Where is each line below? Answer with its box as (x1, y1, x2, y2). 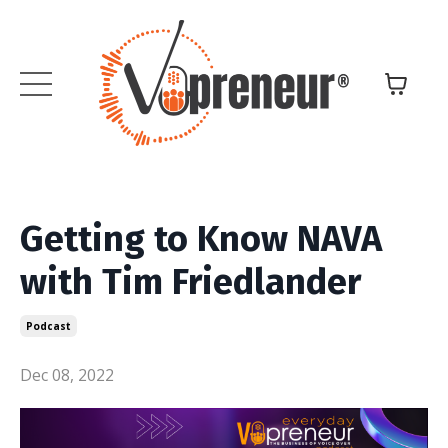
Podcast (26, 318, 71, 333)
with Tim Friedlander (20, 259, 361, 304)
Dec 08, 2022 (20, 363, 114, 386)
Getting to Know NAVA (20, 216, 382, 261)
